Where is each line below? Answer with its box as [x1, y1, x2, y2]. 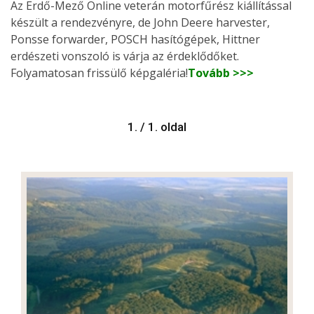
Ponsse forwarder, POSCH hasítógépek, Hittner [11, 31, 260, 47]
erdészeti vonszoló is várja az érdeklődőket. [11, 48, 239, 64]
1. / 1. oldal [128, 119, 186, 134]
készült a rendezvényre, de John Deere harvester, [11, 14, 270, 30]
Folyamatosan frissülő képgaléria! [11, 64, 188, 81]
